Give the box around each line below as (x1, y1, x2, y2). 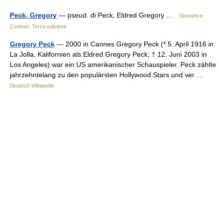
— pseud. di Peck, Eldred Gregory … (57, 11, 179, 19)
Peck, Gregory (10, 11, 57, 19)
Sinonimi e (179, 13, 203, 19)
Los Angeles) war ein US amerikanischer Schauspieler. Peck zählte (10, 61, 216, 68)
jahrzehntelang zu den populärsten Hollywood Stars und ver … (10, 71, 207, 79)
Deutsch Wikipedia (10, 83, 54, 88)
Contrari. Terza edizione (10, 23, 66, 29)
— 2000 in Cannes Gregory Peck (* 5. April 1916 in (55, 40, 214, 48)
